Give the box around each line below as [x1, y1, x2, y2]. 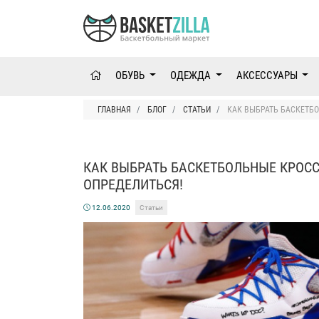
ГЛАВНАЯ [98, 105, 131, 115]
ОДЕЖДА [169, 69, 213, 83]
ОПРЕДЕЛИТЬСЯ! [83, 176, 183, 194]
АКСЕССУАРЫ [236, 69, 300, 83]
